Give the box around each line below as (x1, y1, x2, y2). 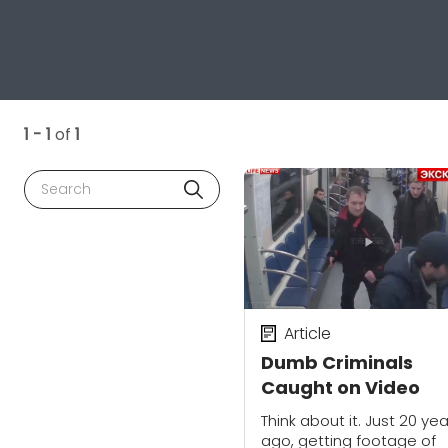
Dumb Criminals (261, 349, 413, 375)
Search (33, 170, 89, 193)
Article (283, 321, 331, 345)
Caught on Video (261, 374, 420, 400)
